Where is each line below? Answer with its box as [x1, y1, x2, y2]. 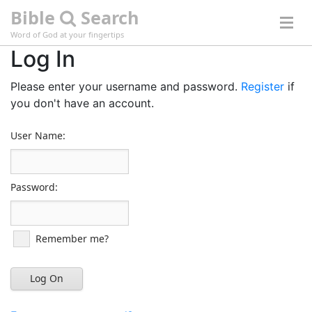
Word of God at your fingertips [10, 29, 124, 40]
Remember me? [36, 232, 109, 245]
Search [76, 6, 139, 29]
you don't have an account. [10, 96, 154, 110]
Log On [30, 272, 63, 285]
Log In [10, 45, 75, 72]
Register [241, 79, 284, 93]
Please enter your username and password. [10, 79, 241, 93]
